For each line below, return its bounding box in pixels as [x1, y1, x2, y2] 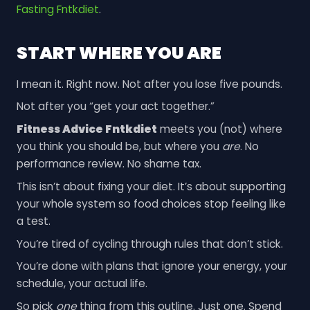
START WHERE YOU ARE [16, 41, 221, 66]
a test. [16, 213, 51, 228]
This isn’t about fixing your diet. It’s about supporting [16, 179, 286, 194]
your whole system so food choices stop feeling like [16, 196, 286, 211]
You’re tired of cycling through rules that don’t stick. [16, 236, 283, 251]
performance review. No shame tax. [16, 156, 201, 172]
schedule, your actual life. [16, 276, 147, 291]
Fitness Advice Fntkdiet [16, 122, 157, 137]
